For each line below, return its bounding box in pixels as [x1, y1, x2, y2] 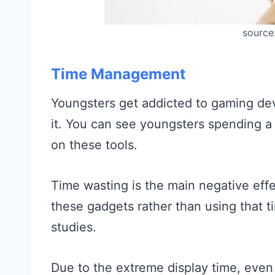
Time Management [51, 64, 185, 83]
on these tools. [51, 137, 137, 152]
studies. [51, 219, 96, 234]
